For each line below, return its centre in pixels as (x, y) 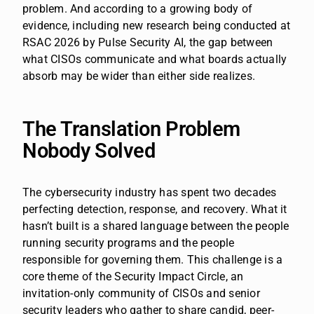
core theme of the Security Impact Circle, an (133, 276)
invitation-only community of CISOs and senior (141, 293)
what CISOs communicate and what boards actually (155, 59)
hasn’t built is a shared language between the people (156, 226)
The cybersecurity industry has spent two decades (150, 192)
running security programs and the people (129, 243)
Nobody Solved (89, 150)
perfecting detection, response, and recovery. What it (155, 209)
